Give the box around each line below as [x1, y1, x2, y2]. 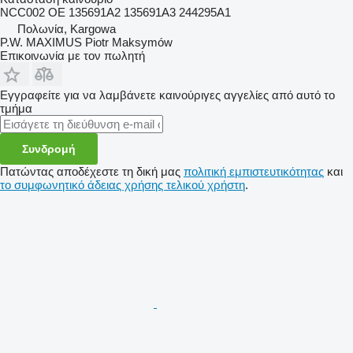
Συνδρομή [22, 142, 76, 155]
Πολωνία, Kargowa [17, 21, 116, 35]
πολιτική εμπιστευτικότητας [184, 164, 324, 178]
